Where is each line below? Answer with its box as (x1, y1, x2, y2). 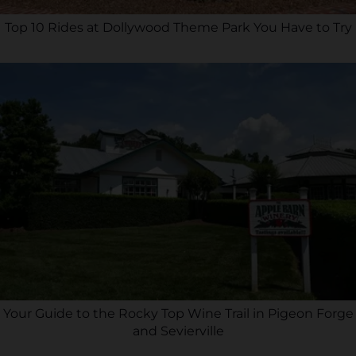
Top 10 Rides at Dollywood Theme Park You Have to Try (4, 20, 352, 36)
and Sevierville (132, 323, 224, 339)
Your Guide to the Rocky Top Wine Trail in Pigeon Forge (2, 306, 354, 321)
